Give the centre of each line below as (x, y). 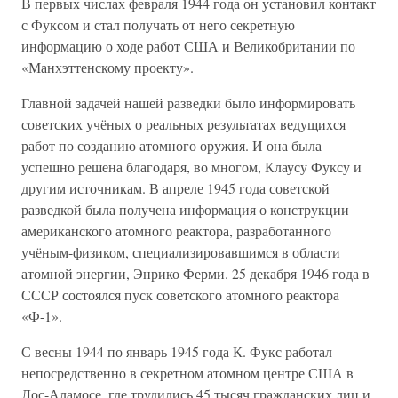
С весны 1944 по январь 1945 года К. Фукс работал (177, 351)
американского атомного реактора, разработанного (176, 231)
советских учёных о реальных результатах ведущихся (183, 124)
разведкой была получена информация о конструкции (185, 209)
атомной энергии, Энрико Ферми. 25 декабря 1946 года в (195, 273)
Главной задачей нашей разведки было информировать (188, 103)
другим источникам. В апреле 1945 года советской (175, 188)
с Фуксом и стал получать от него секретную (158, 24)
